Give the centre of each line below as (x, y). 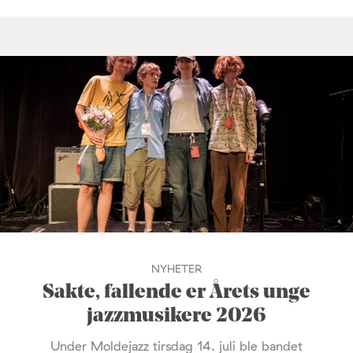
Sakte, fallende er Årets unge (176, 292)
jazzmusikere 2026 (176, 316)
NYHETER (176, 268)
